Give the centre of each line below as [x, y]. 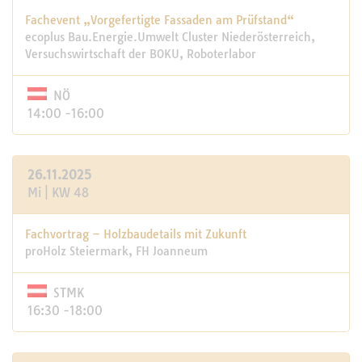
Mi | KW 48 [58, 193]
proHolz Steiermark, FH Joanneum [116, 251]
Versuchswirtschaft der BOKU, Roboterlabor [141, 54]
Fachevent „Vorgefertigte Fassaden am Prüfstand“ [160, 20]
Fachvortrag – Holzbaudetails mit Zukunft [136, 234]
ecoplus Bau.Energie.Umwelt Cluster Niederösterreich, [170, 37]
